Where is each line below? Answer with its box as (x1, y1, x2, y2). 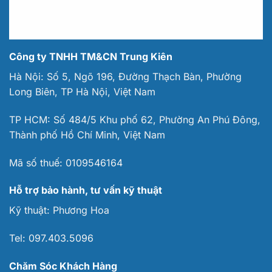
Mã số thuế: (9, 156, 66, 169)
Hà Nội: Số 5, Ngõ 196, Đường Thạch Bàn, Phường (9, 70, 242, 83)
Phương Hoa (53, 204, 109, 217)
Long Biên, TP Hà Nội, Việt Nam (9, 85, 155, 98)
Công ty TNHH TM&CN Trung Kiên (9, 50, 172, 63)
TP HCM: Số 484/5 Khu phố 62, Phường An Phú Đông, (9, 113, 260, 126)
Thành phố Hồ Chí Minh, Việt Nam (9, 128, 165, 141)
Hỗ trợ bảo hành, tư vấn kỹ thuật (9, 184, 162, 197)
